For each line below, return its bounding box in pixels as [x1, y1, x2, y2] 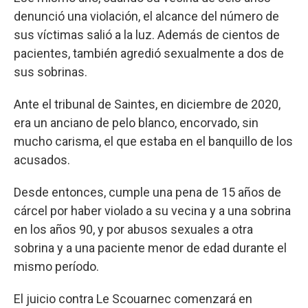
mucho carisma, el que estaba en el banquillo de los [14, 133, 293, 148]
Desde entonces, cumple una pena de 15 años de [14, 184, 281, 199]
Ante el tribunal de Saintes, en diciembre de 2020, [14, 96, 280, 111]
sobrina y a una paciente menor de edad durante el [14, 240, 287, 255]
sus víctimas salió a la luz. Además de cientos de [14, 27, 280, 42]
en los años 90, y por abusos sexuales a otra [14, 221, 253, 236]
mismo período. [14, 258, 99, 274]
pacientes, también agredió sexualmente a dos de [14, 45, 284, 60]
